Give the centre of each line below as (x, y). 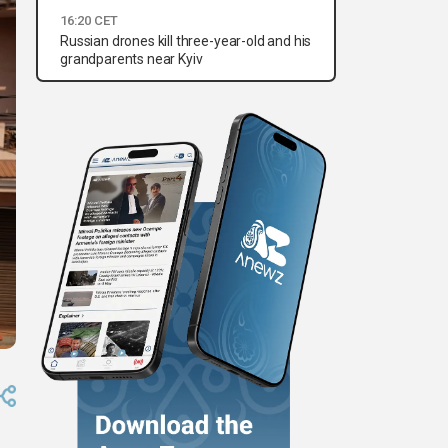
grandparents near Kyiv (131, 59)
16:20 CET (89, 21)
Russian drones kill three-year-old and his (186, 41)
